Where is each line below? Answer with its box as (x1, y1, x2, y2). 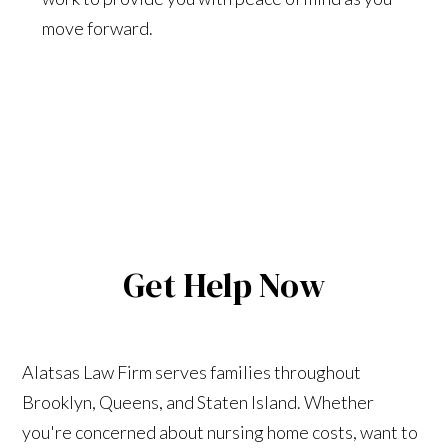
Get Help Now (122, 261, 326, 308)
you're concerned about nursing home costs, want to (22, 420, 419, 443)
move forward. (42, 16, 154, 39)
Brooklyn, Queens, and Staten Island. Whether (22, 390, 375, 413)
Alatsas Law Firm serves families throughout (22, 360, 362, 383)
